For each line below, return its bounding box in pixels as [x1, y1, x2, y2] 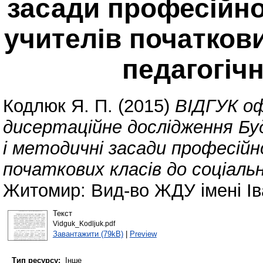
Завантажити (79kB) [52, 229, 123, 238]
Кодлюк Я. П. [3, 96, 113, 117]
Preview [129, 229, 157, 238]
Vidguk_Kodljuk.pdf [52, 220, 115, 227]
